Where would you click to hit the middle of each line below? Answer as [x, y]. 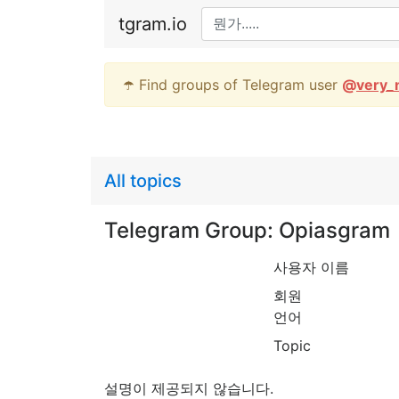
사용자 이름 [311, 267]
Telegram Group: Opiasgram [247, 230]
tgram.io [153, 24]
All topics [143, 181]
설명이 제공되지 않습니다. [189, 388]
